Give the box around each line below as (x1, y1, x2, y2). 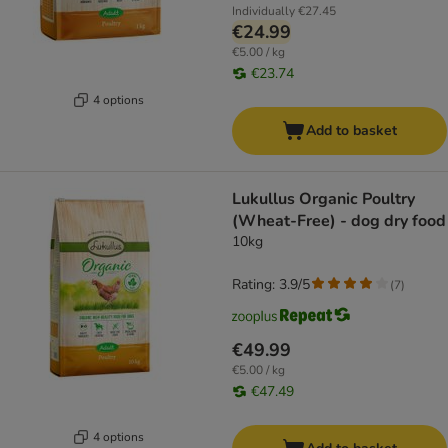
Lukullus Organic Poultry (232, 188, 415, 211)
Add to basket (306, 121, 397, 141)
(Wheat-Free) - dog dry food (232, 210, 446, 233)
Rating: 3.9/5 (232, 275, 310, 295)
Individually (232, 3, 295, 20)
